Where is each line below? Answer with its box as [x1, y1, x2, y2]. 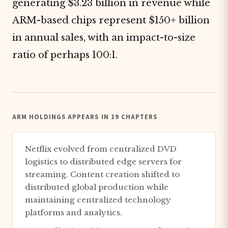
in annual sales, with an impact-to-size [12, 32, 195, 43]
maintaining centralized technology [25, 195, 171, 205]
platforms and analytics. [25, 208, 122, 217]
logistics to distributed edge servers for [25, 157, 182, 166]
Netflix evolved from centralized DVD [25, 144, 177, 154]
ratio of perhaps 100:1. [12, 49, 118, 61]
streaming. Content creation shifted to [25, 169, 180, 179]
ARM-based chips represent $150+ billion [12, 14, 210, 26]
